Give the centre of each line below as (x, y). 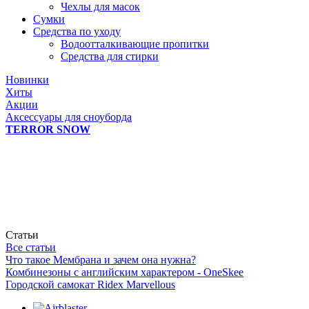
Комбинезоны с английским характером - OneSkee (124, 272)
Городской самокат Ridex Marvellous (90, 284)
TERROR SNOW (48, 129)
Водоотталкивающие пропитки (135, 43)
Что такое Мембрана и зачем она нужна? (101, 259)
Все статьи (31, 247)
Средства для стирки (110, 56)
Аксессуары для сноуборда (69, 117)
